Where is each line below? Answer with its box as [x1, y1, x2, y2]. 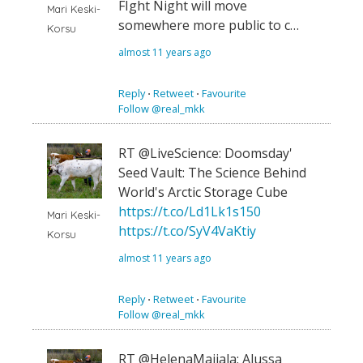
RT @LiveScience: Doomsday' [118, 144, 293, 163]
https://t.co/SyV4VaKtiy [118, 222, 256, 241]
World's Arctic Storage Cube [118, 183, 288, 202]
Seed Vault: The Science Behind [118, 164, 306, 182]
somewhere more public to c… [118, 16, 299, 35]
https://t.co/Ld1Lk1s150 [118, 203, 261, 221]
